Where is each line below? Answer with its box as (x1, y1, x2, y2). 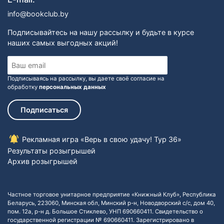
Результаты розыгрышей (7, 146, 95, 155)
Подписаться (20, 105, 68, 114)
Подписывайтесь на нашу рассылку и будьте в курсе (7, 27, 194, 36)
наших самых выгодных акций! (7, 38, 118, 47)
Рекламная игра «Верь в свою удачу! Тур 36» (20, 134, 182, 143)
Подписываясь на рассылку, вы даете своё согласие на (7, 74, 164, 82)
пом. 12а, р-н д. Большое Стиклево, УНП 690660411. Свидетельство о (7, 207, 203, 215)
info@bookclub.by (7, 9, 68, 18)
